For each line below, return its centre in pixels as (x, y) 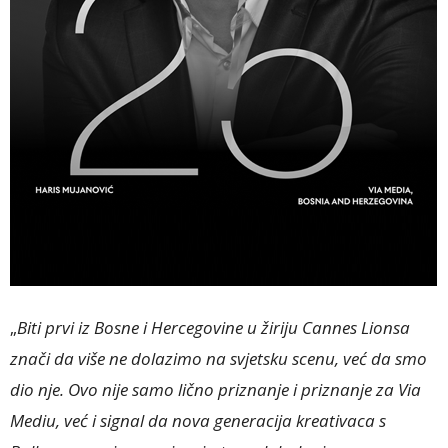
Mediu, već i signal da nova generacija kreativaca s (198, 420)
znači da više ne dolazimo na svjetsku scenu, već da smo (218, 358)
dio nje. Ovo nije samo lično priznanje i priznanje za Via (215, 389)
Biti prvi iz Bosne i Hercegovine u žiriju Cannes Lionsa (213, 327)
